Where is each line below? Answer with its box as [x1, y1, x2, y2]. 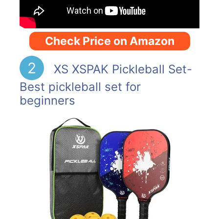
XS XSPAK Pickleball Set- [50, 62, 192, 77]
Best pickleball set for [20, 80, 141, 94]
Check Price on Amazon [44, 34, 175, 48]
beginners [20, 93, 75, 108]
